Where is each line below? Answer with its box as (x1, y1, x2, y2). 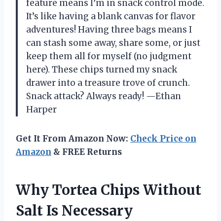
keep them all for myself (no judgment (26, 50, 191, 62)
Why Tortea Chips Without (16, 181, 201, 199)
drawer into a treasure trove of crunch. (26, 77, 190, 88)
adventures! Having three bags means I (26, 24, 192, 35)
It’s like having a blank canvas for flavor (26, 10, 195, 22)
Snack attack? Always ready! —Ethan (26, 90, 181, 102)
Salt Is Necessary (16, 201, 133, 220)
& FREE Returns (51, 146, 122, 157)
